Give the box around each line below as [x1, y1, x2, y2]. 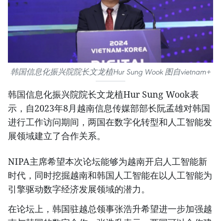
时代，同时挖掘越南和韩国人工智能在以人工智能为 [8, 169, 212, 182]
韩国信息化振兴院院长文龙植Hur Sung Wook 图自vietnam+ [10, 67, 211, 77]
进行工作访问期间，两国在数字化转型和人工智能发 [8, 116, 212, 128]
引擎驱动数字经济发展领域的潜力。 [8, 183, 150, 195]
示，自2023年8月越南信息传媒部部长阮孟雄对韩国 [8, 102, 210, 114]
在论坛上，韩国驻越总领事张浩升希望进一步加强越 [8, 203, 212, 215]
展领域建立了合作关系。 [8, 130, 106, 142]
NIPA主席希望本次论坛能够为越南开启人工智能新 [8, 155, 207, 168]
